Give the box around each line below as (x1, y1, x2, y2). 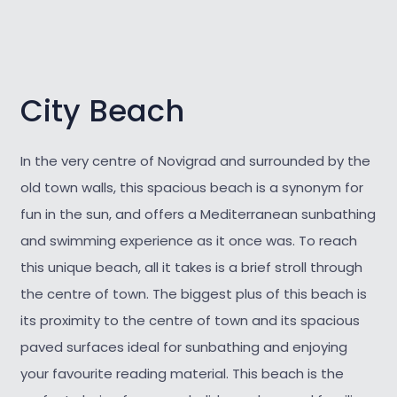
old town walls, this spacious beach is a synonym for (19, 177, 363, 197)
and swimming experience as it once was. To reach (19, 230, 357, 250)
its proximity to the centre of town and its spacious (19, 310, 360, 330)
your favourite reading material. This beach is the (19, 363, 344, 383)
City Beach (19, 90, 184, 133)
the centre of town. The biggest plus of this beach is (19, 284, 367, 303)
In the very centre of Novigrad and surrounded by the (19, 151, 370, 170)
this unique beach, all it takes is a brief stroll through (19, 257, 362, 276)
